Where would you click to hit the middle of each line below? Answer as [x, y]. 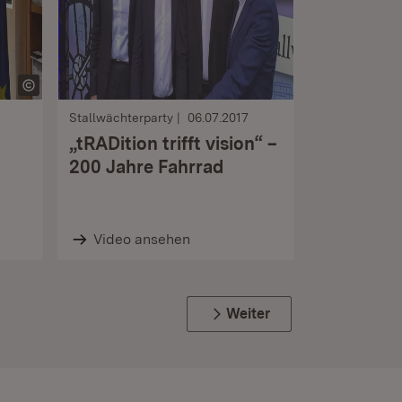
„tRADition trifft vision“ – [173, 144]
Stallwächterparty [121, 118]
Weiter [248, 314]
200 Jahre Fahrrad [146, 167]
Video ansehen [141, 239]
